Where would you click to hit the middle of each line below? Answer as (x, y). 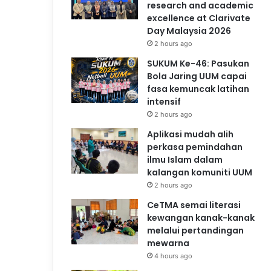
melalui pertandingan (195, 230)
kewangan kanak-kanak (201, 217)
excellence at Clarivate (199, 18)
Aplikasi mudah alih (190, 134)
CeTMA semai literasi (194, 205)
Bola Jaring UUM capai (197, 76)
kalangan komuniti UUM (200, 172)
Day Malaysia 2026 (189, 31)
